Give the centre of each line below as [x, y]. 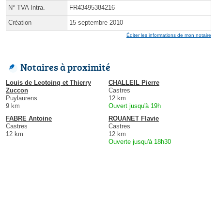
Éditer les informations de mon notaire [169, 35]
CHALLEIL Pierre [134, 83]
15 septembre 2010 [96, 23]
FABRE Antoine [29, 119]
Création [20, 23]
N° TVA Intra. [27, 8]
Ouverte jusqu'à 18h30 [140, 142]
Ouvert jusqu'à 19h [135, 106]
